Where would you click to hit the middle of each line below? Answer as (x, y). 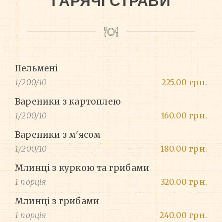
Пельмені (37, 69)
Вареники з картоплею (68, 102)
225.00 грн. (184, 83)
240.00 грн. (183, 215)
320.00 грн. (184, 182)
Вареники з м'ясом (58, 135)
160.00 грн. (184, 116)
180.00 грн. (184, 149)
